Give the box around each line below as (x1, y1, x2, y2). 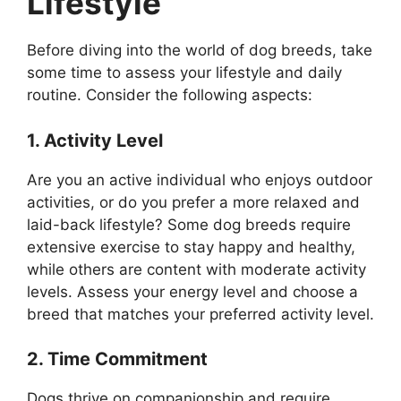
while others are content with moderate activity (27, 260, 366, 278)
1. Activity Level (27, 129, 163, 151)
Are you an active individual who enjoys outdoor (27, 170, 372, 189)
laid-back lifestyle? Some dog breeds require (27, 215, 351, 234)
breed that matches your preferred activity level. (27, 304, 374, 323)
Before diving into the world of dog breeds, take (27, 41, 372, 60)
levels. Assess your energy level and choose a (27, 282, 358, 301)
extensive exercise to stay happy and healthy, (27, 237, 355, 256)
